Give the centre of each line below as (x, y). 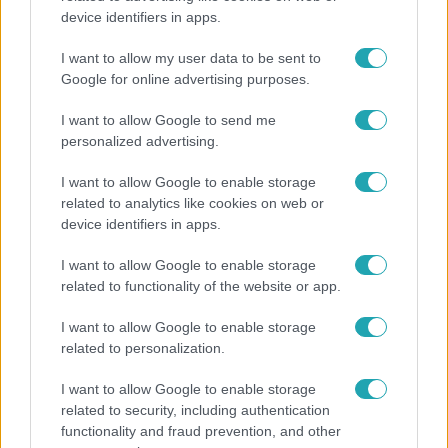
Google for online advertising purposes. (185, 79)
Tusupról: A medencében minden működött (190, 54)
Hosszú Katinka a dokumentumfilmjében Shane (209, 32)
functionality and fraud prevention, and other (201, 431)
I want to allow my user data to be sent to (191, 58)
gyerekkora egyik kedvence (125, 395)
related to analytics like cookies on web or (192, 203)
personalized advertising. (140, 141)
